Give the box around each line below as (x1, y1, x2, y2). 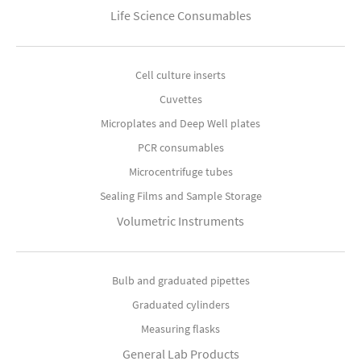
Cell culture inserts (135, 68, 226, 83)
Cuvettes (159, 92, 202, 107)
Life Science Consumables (110, 7, 251, 24)
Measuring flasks (141, 322, 220, 337)
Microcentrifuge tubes (128, 164, 233, 180)
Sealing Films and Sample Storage (99, 189, 262, 204)
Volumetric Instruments (117, 213, 244, 230)
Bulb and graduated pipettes (111, 273, 250, 288)
